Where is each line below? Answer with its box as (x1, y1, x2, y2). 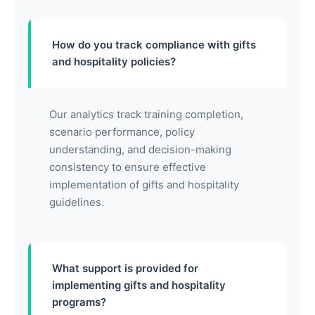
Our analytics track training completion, (49, 108, 243, 122)
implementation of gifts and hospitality (49, 178, 239, 192)
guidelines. (49, 195, 104, 210)
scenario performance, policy (49, 125, 195, 139)
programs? (52, 295, 106, 309)
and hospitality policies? (52, 55, 176, 69)
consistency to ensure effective (49, 160, 206, 174)
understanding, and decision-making (49, 143, 231, 157)
